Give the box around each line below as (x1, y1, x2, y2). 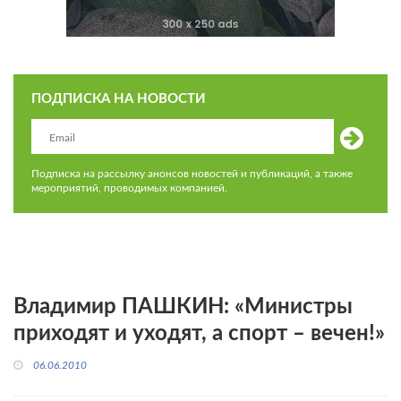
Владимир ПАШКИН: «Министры (13, 296, 353, 318)
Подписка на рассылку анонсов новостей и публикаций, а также (31, 168, 353, 179)
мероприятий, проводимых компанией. (31, 183, 227, 193)
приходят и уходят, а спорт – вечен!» (13, 323, 385, 345)
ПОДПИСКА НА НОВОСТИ (31, 92, 206, 106)
